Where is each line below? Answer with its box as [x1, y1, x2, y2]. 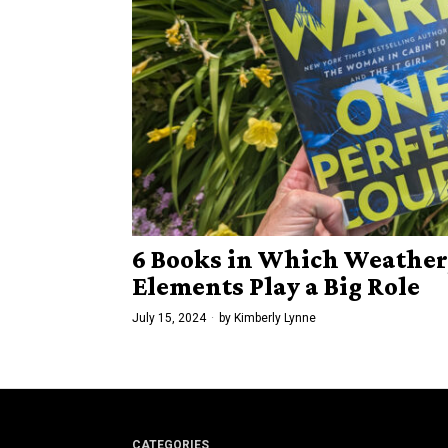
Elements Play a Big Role [132, 271, 420, 301]
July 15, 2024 [132, 310, 206, 325]
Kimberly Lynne [234, 310, 316, 325]
